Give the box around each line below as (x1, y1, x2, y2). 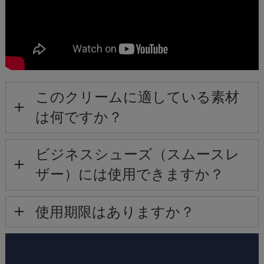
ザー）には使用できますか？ (35, 166, 224, 183)
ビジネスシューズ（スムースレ (35, 146, 240, 163)
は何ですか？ (35, 109, 123, 126)
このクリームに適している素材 (35, 89, 239, 105)
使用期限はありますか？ (35, 203, 194, 220)
